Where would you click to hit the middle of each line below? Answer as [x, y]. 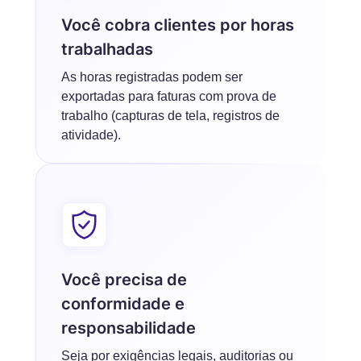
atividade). [91, 135]
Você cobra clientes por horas [178, 25]
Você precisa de [124, 280]
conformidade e [123, 304]
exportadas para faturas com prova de [169, 96]
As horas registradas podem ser [152, 77]
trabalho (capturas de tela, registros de [170, 116]
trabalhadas [107, 49]
